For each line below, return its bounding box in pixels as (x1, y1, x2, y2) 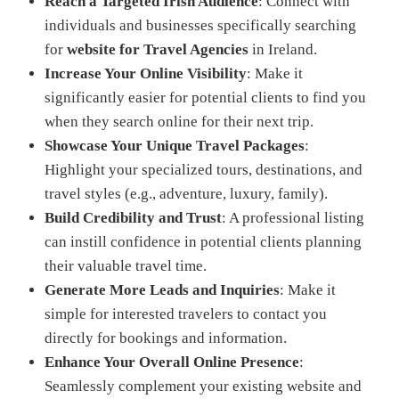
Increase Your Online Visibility (45, 65, 247, 82)
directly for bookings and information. (45, 330, 287, 346)
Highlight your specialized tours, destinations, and (45, 161, 362, 178)
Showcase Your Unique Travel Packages (45, 137, 305, 154)
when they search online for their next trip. (45, 113, 313, 130)
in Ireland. (248, 41, 317, 58)
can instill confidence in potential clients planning (45, 233, 362, 250)
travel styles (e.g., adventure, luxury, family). (45, 185, 328, 202)
